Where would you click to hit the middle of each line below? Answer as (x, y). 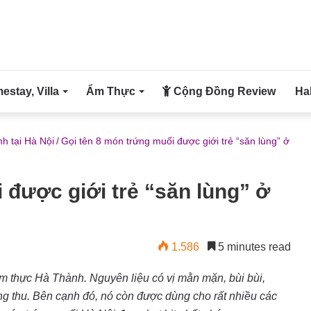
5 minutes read (253, 247)
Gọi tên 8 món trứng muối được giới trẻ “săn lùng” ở (175, 141)
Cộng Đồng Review (223, 91)
